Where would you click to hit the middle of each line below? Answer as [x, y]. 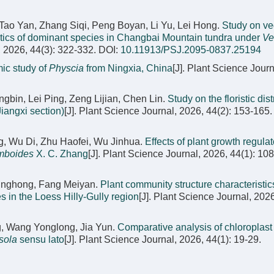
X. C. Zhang [61, 154]
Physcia [66, 68]
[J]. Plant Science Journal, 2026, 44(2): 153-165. [168, 111]
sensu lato [41, 239]
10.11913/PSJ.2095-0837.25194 [191, 50]
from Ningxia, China [128, 68]
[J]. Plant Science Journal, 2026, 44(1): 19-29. [163, 239]
